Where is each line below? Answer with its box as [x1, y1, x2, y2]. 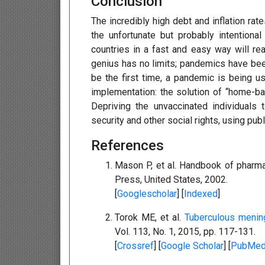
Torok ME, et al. [115, 212, 185, 224]
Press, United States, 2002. [115, 174, 228, 186]
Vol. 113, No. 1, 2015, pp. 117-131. [115, 226, 256, 238]
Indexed [184, 188, 218, 200]
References [91, 137, 164, 154]
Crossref [117, 240, 154, 252]
